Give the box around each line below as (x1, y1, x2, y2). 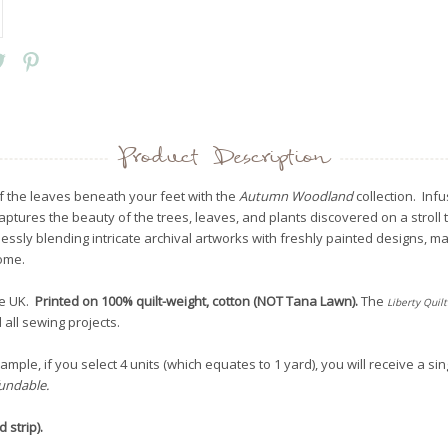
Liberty (387, 294, 423, 309)
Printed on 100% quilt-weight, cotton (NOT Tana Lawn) (35, 291, 355, 310)
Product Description (117, 148, 331, 169)
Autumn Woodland (239, 186, 356, 205)
